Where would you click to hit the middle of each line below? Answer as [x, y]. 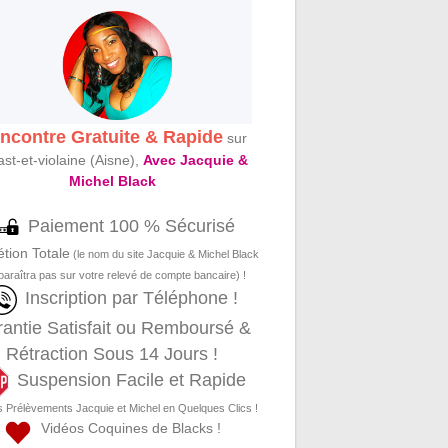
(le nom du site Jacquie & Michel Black [165, 254]
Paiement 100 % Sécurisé [131, 226]
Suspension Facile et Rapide [131, 380]
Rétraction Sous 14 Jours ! [112, 354]
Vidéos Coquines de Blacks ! [127, 428]
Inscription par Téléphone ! [131, 298]
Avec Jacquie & [195, 160]
